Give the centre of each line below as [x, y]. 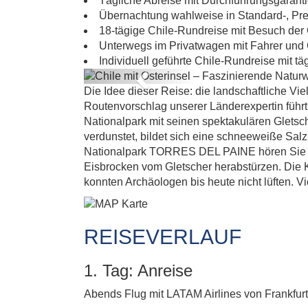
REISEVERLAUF [163, 237]
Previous [166, 78]
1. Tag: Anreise [138, 271]
